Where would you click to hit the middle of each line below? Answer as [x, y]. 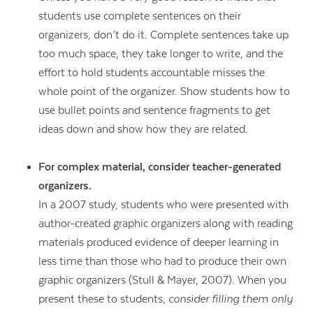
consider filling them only [230, 299]
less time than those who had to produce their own [162, 261]
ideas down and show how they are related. [143, 129]
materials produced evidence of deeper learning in [158, 242]
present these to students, [103, 299]
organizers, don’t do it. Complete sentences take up [163, 35]
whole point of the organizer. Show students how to [164, 91]
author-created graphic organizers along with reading [165, 223]
